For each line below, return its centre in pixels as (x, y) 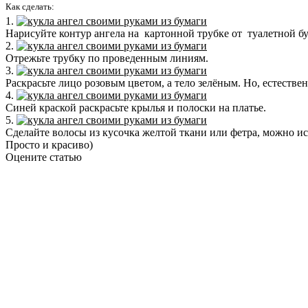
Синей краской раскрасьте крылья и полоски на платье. (136, 107)
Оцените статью (44, 157)
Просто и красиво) (49, 144)
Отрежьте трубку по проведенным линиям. (107, 58)
